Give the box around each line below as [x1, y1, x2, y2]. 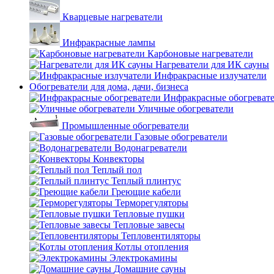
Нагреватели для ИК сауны [155, 59, 269, 70]
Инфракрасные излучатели [154, 70, 267, 81]
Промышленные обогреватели [62, 120, 189, 131]
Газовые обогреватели [135, 131, 228, 142]
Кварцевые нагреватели [62, 12, 163, 22]
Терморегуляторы [115, 198, 188, 208]
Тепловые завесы [113, 220, 185, 230]
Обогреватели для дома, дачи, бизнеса [29, 81, 188, 92]
